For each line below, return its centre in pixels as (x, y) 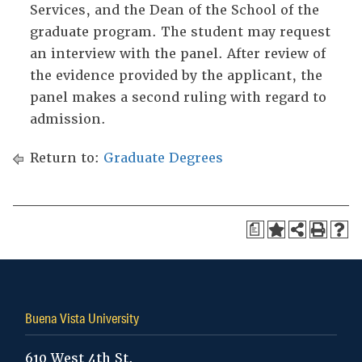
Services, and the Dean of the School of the (175, 10)
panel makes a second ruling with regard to (178, 97)
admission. (68, 119)
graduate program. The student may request (180, 32)
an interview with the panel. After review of (178, 54)
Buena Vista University (82, 318)
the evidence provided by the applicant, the (176, 76)
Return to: (65, 158)
